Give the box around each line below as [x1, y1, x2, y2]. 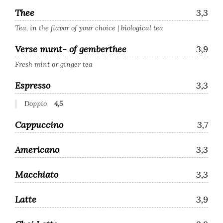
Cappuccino [15, 119, 63, 130]
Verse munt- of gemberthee [15, 43, 126, 55]
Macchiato [15, 169, 58, 180]
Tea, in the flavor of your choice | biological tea [15, 23, 163, 32]
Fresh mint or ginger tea [15, 60, 93, 69]
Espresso [15, 80, 50, 91]
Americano [15, 144, 59, 155]
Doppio [24, 99, 47, 108]
